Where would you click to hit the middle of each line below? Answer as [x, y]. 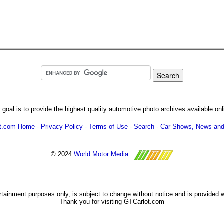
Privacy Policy [62, 127]
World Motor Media [101, 154]
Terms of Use [108, 127]
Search [144, 127]
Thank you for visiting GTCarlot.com [112, 202]
